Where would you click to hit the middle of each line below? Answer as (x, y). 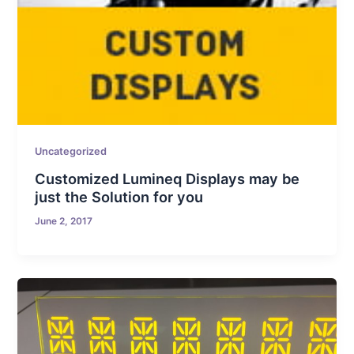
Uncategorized (71, 152)
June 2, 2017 (64, 222)
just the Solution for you (119, 197)
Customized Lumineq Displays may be (168, 179)
